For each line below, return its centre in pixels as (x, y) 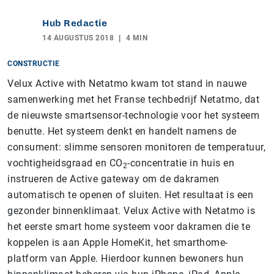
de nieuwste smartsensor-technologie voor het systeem (133, 115)
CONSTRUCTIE (34, 64)
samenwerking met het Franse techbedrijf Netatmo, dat (133, 99)
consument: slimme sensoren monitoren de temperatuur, (136, 147)
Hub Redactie (75, 23)
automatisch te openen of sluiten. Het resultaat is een (130, 195)
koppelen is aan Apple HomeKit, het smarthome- (118, 243)
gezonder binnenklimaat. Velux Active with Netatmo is (131, 211)
